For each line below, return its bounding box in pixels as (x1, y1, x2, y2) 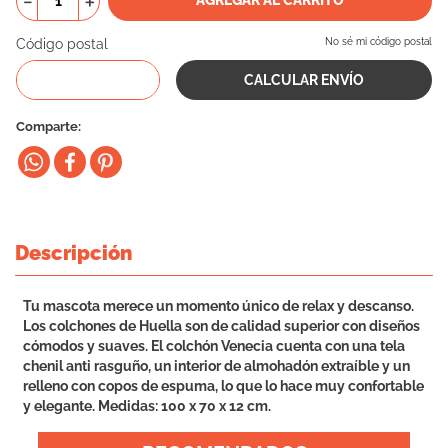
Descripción (15, 241, 132, 265)
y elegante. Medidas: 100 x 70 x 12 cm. (23, 398, 271, 414)
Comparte (16, 119, 78, 134)
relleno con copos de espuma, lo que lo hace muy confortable (23, 378, 424, 394)
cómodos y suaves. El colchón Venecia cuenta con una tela (23, 338, 405, 354)
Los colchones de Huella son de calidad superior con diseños (23, 318, 420, 334)
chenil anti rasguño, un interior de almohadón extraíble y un (23, 358, 410, 374)
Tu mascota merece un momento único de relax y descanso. (23, 298, 414, 314)
